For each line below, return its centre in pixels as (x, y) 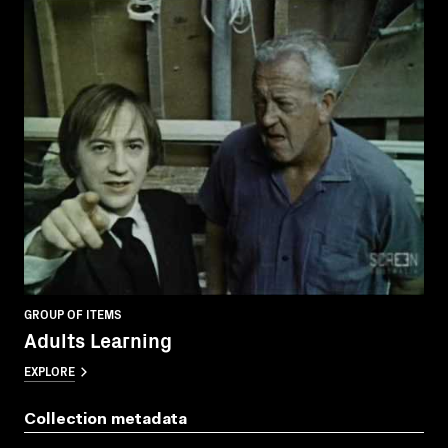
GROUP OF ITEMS (73, 313)
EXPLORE (49, 370)
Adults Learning (98, 339)
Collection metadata (105, 419)
